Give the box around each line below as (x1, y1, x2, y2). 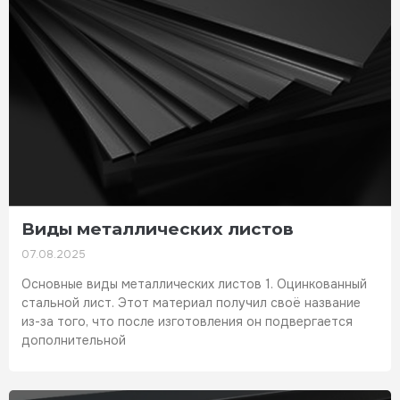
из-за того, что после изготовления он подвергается (21, 312, 353, 329)
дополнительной (21, 331, 126, 348)
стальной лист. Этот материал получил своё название (21, 294, 361, 311)
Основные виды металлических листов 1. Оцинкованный (21, 275, 367, 292)
